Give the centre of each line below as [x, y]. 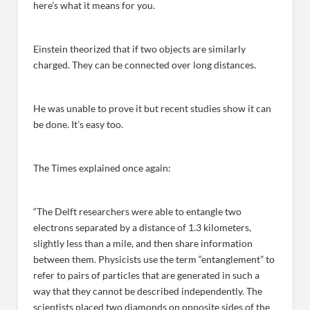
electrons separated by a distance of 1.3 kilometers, [142, 228]
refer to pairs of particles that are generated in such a [146, 275]
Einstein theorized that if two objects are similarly [139, 49]
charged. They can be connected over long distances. [145, 65]
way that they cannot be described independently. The [148, 291]
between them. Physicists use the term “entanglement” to [154, 259]
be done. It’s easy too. [78, 125]
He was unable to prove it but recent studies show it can [152, 109]
